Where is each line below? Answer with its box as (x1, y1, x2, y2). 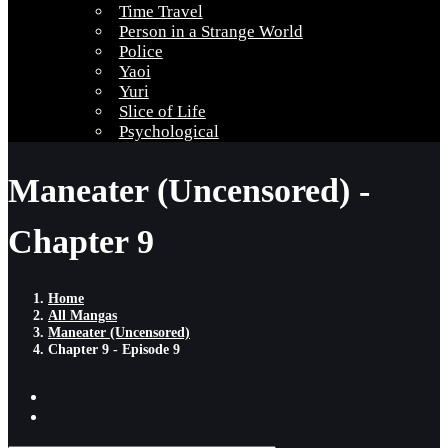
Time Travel (118, 2, 203, 21)
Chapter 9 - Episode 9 (48, 340, 180, 357)
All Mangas (48, 306, 117, 323)
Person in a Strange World (118, 22, 303, 41)
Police (118, 42, 163, 61)
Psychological (118, 122, 219, 141)
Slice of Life (118, 102, 206, 121)
